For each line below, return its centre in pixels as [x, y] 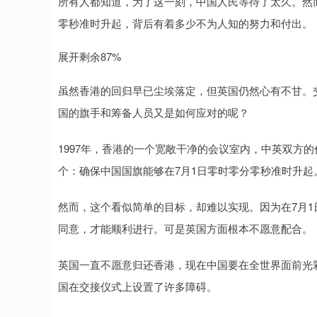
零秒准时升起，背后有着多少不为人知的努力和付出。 [185, 23]
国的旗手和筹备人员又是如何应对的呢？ [154, 112]
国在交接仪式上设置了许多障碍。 [138, 286]
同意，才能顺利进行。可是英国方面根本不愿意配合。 [185, 228]
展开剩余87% [90, 56]
